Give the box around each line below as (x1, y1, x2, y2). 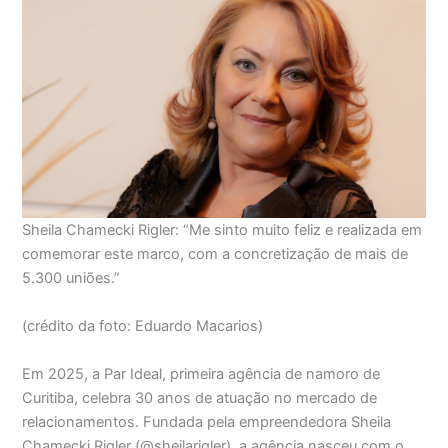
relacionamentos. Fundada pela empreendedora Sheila (22, 412, 392, 431)
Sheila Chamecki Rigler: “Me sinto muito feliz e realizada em (22, 221, 423, 240)
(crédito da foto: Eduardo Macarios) (22, 316, 264, 335)
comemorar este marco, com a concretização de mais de (22, 245, 409, 264)
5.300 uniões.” (22, 269, 121, 288)
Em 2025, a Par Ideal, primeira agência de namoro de (22, 364, 381, 383)
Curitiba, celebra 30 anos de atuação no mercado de (22, 388, 378, 407)
